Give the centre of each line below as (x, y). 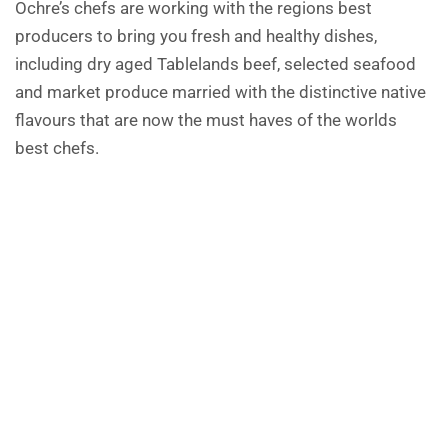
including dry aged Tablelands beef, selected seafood (215, 64)
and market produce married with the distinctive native (220, 92)
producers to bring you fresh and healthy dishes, (196, 36)
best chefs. (57, 148)
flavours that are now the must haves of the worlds (206, 120)
